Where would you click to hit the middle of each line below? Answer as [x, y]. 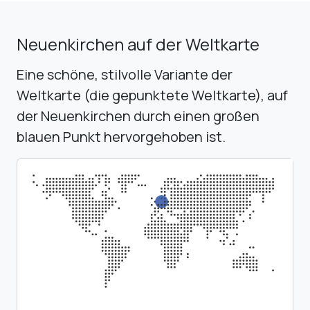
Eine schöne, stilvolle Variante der [125, 74]
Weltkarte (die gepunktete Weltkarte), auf [152, 95]
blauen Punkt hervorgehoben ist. [121, 136]
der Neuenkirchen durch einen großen [138, 116]
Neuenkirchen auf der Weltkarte [138, 44]
